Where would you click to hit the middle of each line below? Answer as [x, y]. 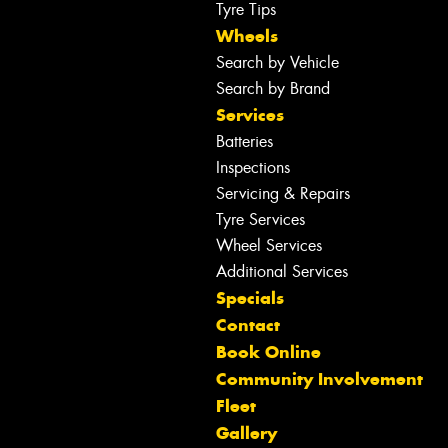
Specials [250, 297]
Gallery [246, 432]
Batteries [244, 141]
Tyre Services [260, 219]
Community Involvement [319, 378]
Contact [248, 324]
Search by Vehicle [277, 62]
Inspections [253, 167]
